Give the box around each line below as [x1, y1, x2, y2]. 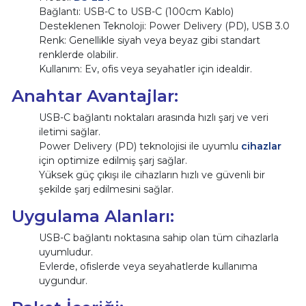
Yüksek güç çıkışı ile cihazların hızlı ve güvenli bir [38, 168, 265, 181]
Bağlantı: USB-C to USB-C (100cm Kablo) [38, 5, 234, 18]
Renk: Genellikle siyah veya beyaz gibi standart [38, 33, 260, 46]
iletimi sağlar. [38, 125, 100, 138]
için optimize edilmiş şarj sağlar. [38, 154, 187, 167]
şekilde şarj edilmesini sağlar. [38, 182, 173, 195]
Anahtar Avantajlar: [11, 85, 178, 106]
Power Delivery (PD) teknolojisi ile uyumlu [38, 139, 241, 152]
